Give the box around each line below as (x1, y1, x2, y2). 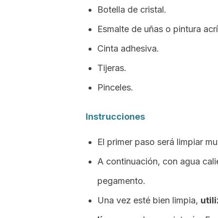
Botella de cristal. (97, 4, 166, 15)
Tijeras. (97, 63, 127, 73)
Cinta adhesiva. (97, 43, 159, 54)
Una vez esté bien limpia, (97, 195, 200, 205)
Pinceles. (97, 82, 133, 92)
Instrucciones (86, 111, 145, 122)
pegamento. (97, 176, 145, 186)
